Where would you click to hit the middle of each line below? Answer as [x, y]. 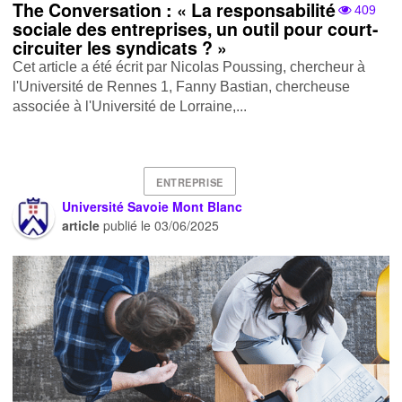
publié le [127, 226]
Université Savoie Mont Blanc [153, 207]
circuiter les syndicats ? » [120, 48]
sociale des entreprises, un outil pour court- [196, 29]
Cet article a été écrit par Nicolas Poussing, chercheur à [189, 67]
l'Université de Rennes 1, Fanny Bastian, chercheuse [182, 87]
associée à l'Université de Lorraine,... [130, 107]
